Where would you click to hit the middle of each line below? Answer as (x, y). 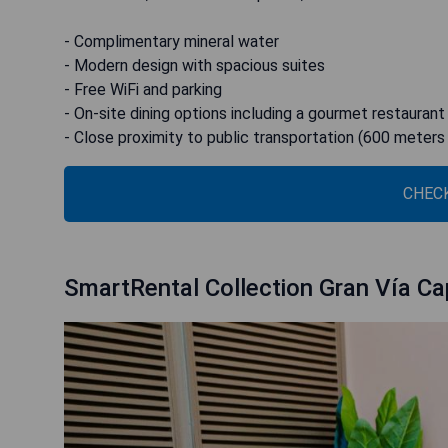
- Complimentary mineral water (171, 41)
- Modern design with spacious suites (194, 65)
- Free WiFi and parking (143, 89)
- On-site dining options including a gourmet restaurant (254, 113)
